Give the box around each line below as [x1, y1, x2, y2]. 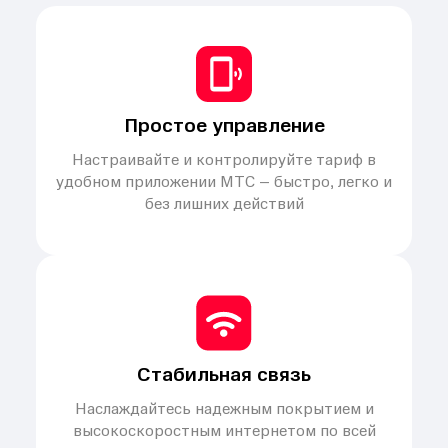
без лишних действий [144, 193, 304, 215]
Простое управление [123, 112, 325, 139]
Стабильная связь [137, 361, 311, 388]
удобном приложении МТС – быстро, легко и [56, 171, 392, 193]
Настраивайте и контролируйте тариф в [72, 149, 376, 171]
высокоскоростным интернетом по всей [72, 420, 376, 442]
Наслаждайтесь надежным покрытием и [74, 398, 374, 420]
